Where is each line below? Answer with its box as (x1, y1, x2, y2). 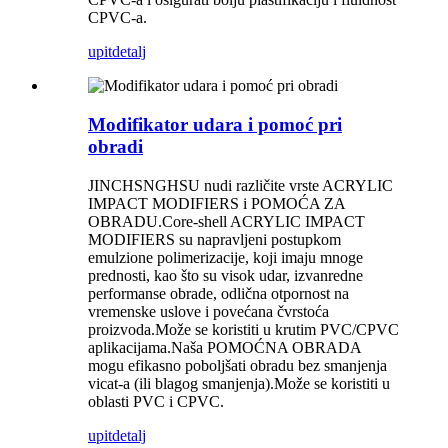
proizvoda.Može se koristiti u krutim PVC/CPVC (88, 320, 399, 338)
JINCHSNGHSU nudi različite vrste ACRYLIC (88, 176, 393, 194)
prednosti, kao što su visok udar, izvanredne (88, 266, 363, 284)
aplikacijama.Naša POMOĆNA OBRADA (88, 338, 361, 356)
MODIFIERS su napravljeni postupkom (88, 230, 341, 248)
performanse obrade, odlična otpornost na (88, 284, 349, 302)
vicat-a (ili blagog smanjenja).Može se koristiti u (88, 374, 390, 392)
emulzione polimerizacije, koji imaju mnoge (88, 248, 363, 266)
